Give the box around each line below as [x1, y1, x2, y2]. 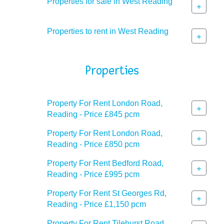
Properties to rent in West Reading [47, 26, 168, 35]
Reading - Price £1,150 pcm [47, 199, 146, 208]
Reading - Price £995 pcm [47, 169, 139, 178]
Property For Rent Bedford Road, [47, 158, 163, 167]
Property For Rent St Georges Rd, [47, 188, 166, 197]
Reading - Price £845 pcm [47, 109, 139, 118]
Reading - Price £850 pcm [47, 139, 139, 148]
